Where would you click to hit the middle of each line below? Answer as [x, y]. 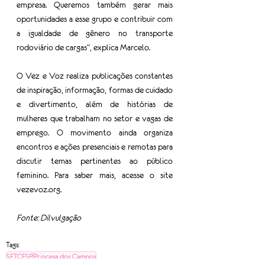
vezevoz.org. [39, 189]
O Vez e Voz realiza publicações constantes [95, 76]
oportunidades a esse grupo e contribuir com [95, 19]
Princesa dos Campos [65, 257]
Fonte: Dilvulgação [49, 218]
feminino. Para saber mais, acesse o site [95, 175]
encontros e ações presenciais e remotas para [95, 147]
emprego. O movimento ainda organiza [95, 132]
